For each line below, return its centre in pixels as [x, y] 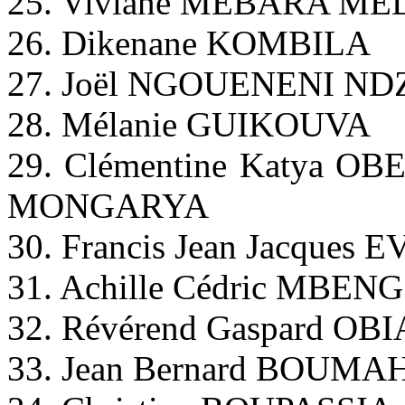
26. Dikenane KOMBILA [189, 42]
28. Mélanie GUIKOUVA [189, 124]
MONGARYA [108, 205]
